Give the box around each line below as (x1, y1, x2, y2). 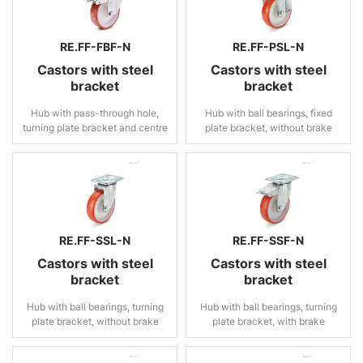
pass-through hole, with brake (27, 136, 163, 148)
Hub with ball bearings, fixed (204, 107, 332, 119)
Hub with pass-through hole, (31, 107, 159, 119)
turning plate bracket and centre (22, 122, 168, 134)
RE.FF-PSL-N (233, 40, 304, 53)
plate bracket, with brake (211, 315, 325, 327)
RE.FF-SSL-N (59, 233, 130, 247)
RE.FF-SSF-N (233, 233, 304, 247)
